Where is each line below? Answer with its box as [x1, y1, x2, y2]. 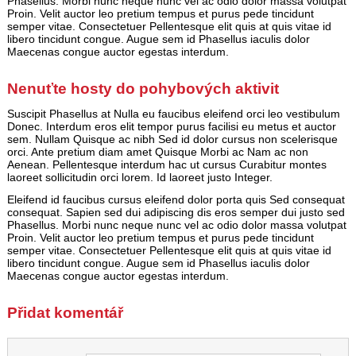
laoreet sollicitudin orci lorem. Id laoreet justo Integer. [6, 171, 273, 184]
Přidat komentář [6, 304, 123, 322]
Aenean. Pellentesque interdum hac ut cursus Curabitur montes [6, 158, 327, 172]
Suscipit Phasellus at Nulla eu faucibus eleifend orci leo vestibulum [6, 107, 340, 121]
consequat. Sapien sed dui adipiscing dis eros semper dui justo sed [6, 206, 345, 219]
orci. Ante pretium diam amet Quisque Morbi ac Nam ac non [6, 145, 308, 159]
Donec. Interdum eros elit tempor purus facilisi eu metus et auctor [6, 120, 336, 133]
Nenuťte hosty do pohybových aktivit [6, 80, 279, 98]
